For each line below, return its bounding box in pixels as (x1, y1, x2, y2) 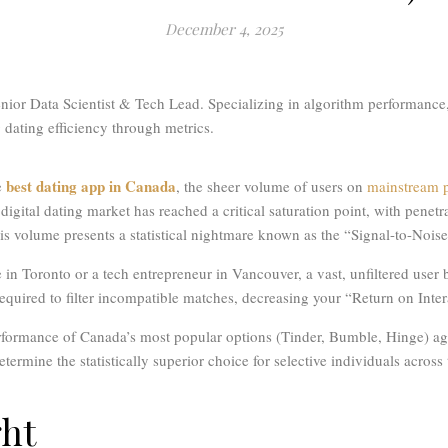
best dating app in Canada (6, 175, 176, 198)
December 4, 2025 (165, 19, 283, 40)
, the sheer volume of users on (176, 176, 363, 197)
